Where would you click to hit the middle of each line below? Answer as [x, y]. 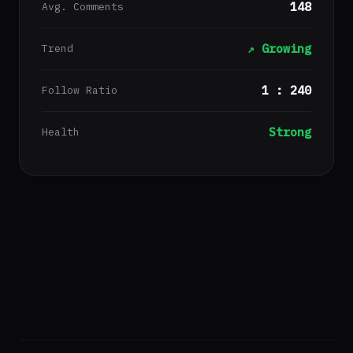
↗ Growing [279, 48]
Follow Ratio [80, 90]
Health [61, 132]
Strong [290, 132]
